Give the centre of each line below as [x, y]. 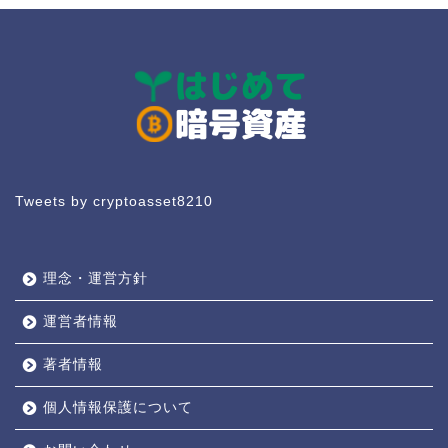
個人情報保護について [118, 408]
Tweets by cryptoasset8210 [114, 201]
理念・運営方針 [95, 279]
